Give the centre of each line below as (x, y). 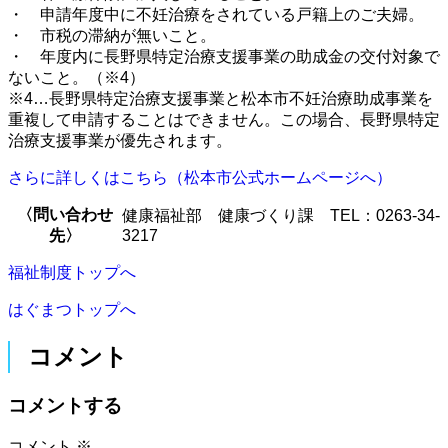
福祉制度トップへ (72, 272)
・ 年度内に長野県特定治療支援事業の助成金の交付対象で (224, 56)
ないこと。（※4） (76, 77)
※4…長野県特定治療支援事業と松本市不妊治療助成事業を (220, 98)
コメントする (65, 405)
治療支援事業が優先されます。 (120, 140)
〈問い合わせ (65, 214)
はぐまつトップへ (72, 309)
